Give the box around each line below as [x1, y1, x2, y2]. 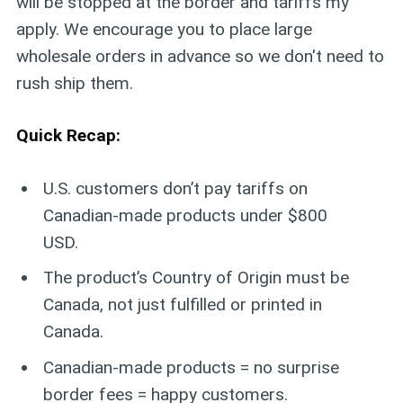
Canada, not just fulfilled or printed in [43, 294, 323, 316]
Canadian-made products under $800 [43, 204, 328, 226]
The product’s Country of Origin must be [43, 267, 350, 289]
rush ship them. [15, 72, 133, 94]
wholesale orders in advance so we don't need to [15, 45, 384, 67]
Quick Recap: [15, 125, 121, 147]
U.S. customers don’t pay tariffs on [43, 177, 309, 199]
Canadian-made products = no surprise [43, 356, 340, 378]
